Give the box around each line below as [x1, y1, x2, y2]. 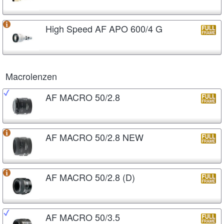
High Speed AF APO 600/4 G [45, 21, 162, 35]
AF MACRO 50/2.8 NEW [45, 130, 143, 143]
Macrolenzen [5, 69, 57, 82]
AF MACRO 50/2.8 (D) [45, 170, 135, 183]
